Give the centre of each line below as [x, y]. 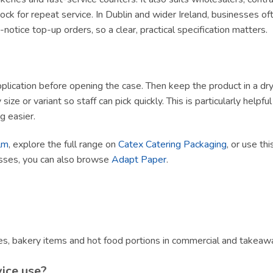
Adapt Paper [139, 159]
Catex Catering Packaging [172, 144]
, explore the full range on [63, 144]
